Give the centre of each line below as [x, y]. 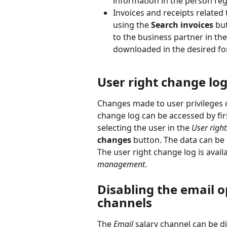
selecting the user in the [144, 128]
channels [125, 202]
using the [132, 25]
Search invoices [182, 25]
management [121, 164]
